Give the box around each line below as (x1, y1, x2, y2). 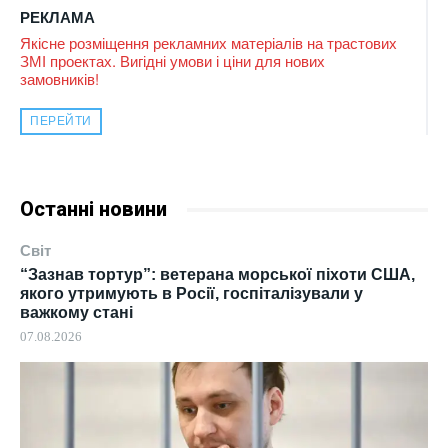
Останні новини (20, 197, 167, 222)
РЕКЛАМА (20, 9, 95, 27)
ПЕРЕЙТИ (30, 114, 92, 129)
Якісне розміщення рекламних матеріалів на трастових (20, 32, 397, 54)
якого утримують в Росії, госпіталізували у (20, 285, 363, 303)
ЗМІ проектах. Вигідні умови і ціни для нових (20, 50, 325, 72)
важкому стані (20, 304, 133, 322)
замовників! (20, 68, 99, 90)
